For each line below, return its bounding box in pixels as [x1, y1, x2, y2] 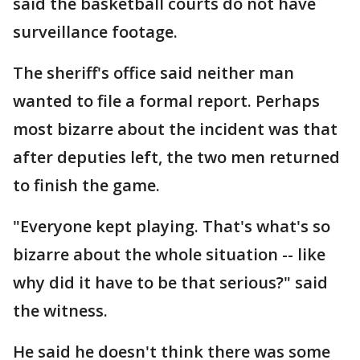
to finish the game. [13, 174, 160, 196]
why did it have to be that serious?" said [13, 272, 328, 293]
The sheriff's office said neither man [13, 62, 294, 84]
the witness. [13, 300, 108, 321]
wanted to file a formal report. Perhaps [13, 90, 320, 112]
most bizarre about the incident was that [13, 118, 337, 140]
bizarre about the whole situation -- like [13, 243, 325, 265]
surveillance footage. [13, 21, 178, 43]
